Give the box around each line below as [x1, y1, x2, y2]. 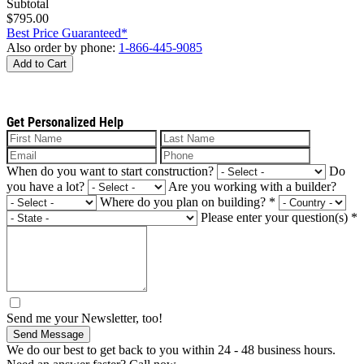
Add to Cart [13, 57, 67, 70]
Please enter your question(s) [201, 210, 351, 224]
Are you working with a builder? [168, 179, 336, 193]
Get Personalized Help [6, 114, 123, 130]
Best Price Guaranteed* [6, 25, 128, 40]
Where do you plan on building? [100, 194, 269, 209]
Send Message [13, 327, 84, 340]
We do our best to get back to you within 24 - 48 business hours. [6, 342, 336, 357]
